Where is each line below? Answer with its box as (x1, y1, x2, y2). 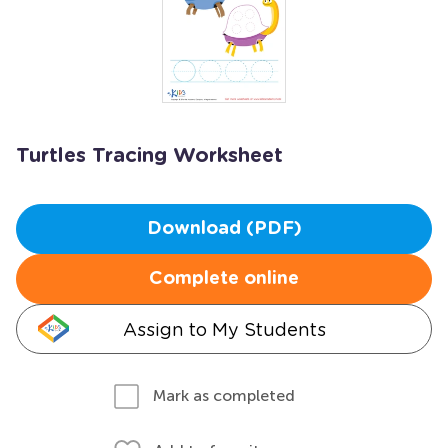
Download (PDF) (146, 220, 302, 238)
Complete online (149, 270, 299, 288)
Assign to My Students (122, 319, 326, 340)
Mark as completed (153, 386, 295, 405)
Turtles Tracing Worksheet (16, 146, 283, 166)
